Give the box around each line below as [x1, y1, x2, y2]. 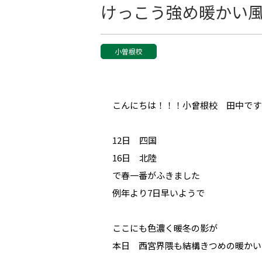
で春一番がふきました [112, 169, 200, 181]
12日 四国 [112, 134, 157, 146]
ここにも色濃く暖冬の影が [112, 222, 218, 234]
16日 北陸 [112, 151, 157, 164]
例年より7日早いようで [112, 187, 205, 199]
